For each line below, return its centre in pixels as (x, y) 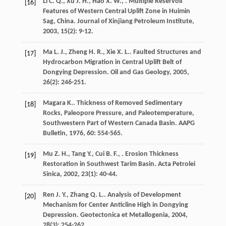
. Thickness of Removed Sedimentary (128, 103)
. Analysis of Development (142, 195)
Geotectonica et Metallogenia (124, 215)
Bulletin (54, 134)
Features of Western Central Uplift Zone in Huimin (116, 12)
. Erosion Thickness (150, 154)
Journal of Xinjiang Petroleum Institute (134, 22)
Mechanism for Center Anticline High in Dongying (115, 205)
